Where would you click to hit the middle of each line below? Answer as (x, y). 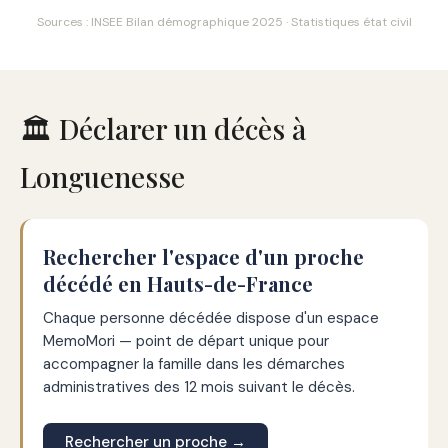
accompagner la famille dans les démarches (194, 364)
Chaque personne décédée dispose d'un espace (211, 318)
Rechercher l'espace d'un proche (203, 256)
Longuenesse (102, 176)
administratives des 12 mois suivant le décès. (199, 387)
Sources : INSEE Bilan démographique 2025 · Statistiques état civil (224, 22)
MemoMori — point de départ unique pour (186, 341)
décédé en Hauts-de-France (178, 283)
